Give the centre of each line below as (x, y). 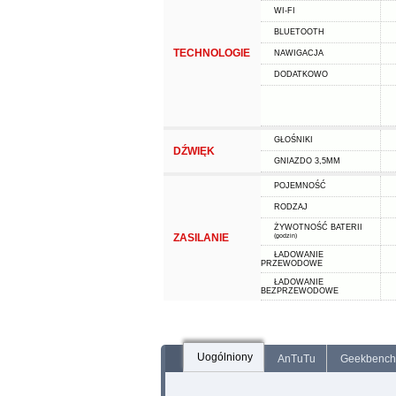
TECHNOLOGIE (211, 53)
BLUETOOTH (299, 32)
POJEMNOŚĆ (300, 186)
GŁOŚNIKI (293, 140)
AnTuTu (296, 359)
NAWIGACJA (298, 53)
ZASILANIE (201, 238)
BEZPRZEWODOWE (299, 291)
